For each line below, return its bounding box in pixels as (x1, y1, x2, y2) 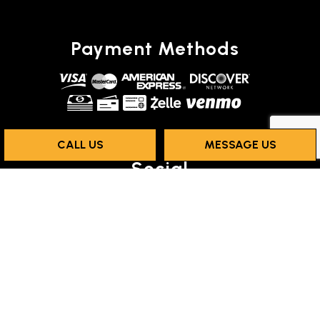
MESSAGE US (204, 138, 276, 151)
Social (131, 156, 189, 180)
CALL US (56, 138, 104, 151)
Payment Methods (70, 36, 239, 60)
